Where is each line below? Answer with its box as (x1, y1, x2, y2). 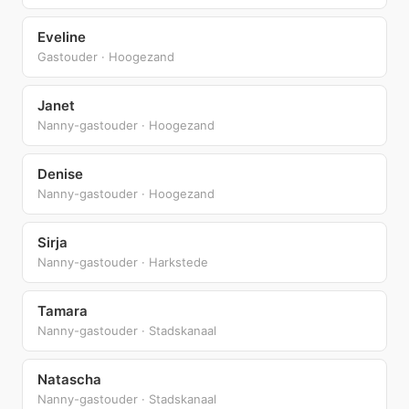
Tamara (37, 301, 88, 320)
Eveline (37, 27, 86, 46)
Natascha (37, 370, 101, 388)
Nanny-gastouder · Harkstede (37, 254, 208, 269)
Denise (37, 164, 83, 183)
